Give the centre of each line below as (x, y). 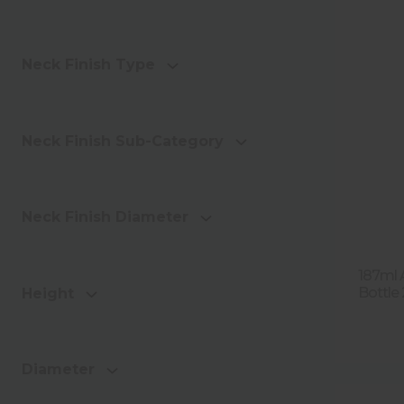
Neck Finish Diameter (105, 217)
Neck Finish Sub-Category (123, 141)
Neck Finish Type (88, 65)
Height (48, 293)
